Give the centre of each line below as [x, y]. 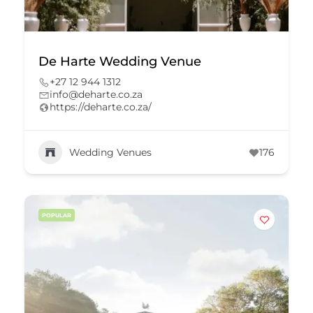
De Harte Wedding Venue [120, 61]
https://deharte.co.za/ [101, 107]
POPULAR [57, 215]
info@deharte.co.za [96, 94]
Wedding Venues [110, 152]
